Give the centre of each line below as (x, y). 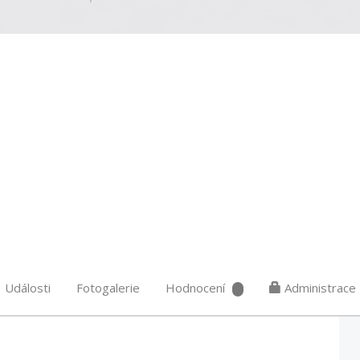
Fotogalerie (108, 288)
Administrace (319, 288)
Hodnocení (195, 288)
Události (28, 288)
